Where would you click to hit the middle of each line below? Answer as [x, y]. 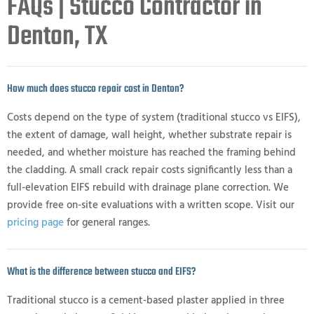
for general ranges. [107, 223]
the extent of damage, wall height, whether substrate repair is [149, 136]
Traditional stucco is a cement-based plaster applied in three [146, 301]
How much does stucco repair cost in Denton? [95, 89]
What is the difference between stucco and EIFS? [101, 272]
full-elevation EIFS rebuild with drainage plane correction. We [148, 188]
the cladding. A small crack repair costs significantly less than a [150, 171]
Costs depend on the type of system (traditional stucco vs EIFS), [154, 118]
